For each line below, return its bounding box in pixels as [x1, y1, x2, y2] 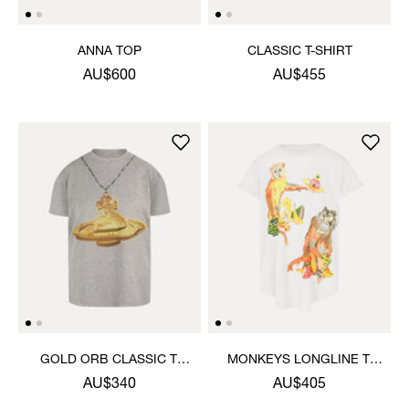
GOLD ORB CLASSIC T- [39, 353, 180, 367]
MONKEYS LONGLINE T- [226, 353, 372, 367]
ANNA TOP [78, 45, 142, 58]
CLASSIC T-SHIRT [246, 45, 352, 58]
